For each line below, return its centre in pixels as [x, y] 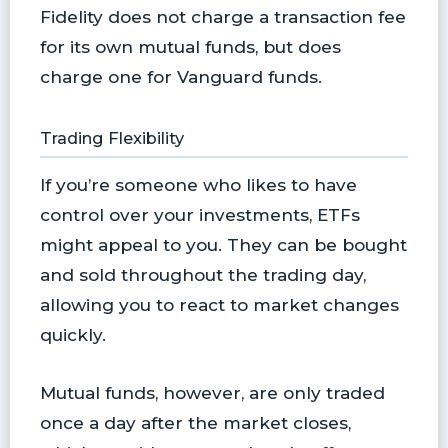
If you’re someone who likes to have [198, 185]
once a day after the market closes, [195, 422]
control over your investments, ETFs [199, 215]
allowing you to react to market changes [219, 305]
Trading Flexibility [111, 138]
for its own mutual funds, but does [190, 46]
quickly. [72, 335]
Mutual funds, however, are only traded [212, 392]
